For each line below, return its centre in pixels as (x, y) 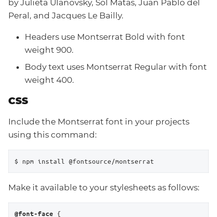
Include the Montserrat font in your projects (99, 122)
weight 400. (49, 80)
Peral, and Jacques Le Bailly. (66, 15)
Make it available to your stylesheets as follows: (104, 187)
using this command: (53, 135)
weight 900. (49, 50)
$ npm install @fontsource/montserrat (84, 161)
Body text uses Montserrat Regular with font (116, 67)
